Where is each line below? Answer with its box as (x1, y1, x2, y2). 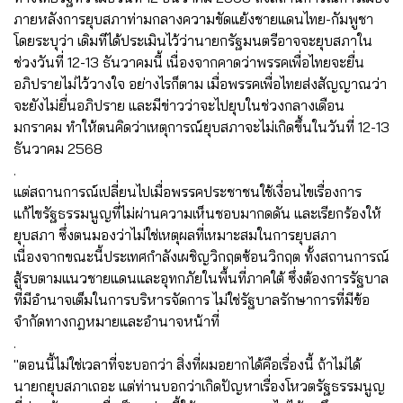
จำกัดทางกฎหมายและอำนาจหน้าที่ (13, 311, 219, 330)
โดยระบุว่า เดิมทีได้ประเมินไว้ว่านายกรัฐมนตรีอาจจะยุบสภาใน (13, 31, 372, 49)
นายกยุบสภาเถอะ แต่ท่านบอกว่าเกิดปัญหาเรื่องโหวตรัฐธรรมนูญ (13, 376, 385, 395)
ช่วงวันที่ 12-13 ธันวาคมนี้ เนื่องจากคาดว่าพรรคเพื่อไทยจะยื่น (13, 52, 364, 71)
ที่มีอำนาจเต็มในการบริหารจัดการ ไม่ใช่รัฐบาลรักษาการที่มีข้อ (13, 290, 370, 309)
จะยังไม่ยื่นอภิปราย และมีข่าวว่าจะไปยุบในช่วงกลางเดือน (13, 95, 345, 114)
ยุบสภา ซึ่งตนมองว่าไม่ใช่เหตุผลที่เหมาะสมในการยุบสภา (13, 225, 336, 244)
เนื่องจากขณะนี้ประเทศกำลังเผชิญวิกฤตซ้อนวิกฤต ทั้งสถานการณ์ (13, 246, 390, 265)
